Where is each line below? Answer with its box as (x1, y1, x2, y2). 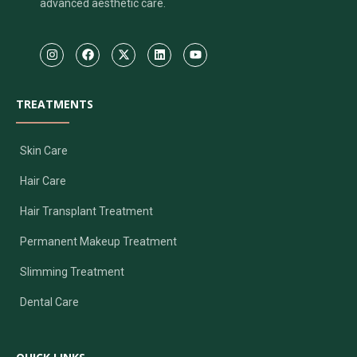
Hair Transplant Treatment (20, 205, 153, 218)
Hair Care (20, 175, 66, 188)
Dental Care (20, 296, 79, 309)
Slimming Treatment (20, 265, 124, 279)
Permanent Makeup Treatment (20, 235, 177, 249)
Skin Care (20, 144, 68, 158)
